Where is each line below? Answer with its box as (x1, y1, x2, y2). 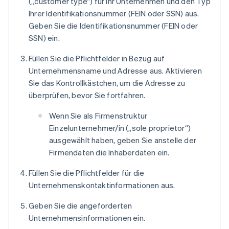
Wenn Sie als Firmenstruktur (49, 110, 148, 121)
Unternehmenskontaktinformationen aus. (29, 180, 175, 191)
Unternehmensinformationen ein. (29, 213, 145, 223)
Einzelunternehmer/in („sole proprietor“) (49, 123, 191, 133)
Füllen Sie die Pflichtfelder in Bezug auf (29, 53, 165, 64)
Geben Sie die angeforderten (29, 200, 132, 211)
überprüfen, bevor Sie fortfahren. (29, 90, 146, 101)
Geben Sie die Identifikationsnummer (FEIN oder (29, 20, 198, 31)
